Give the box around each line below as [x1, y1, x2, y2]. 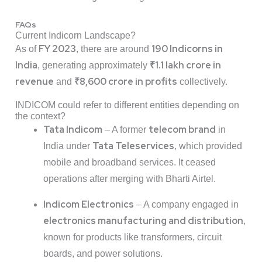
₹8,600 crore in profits [74, 75, 177, 88]
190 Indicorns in [151, 43, 223, 56]
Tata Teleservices [92, 140, 174, 153]
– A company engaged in [134, 199, 239, 210]
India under [43, 141, 92, 151]
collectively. [177, 77, 227, 87]
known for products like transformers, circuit [43, 232, 222, 243]
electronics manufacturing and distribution [43, 215, 243, 227]
